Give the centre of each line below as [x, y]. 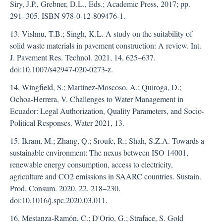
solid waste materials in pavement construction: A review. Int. [106, 45]
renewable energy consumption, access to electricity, [91, 164]
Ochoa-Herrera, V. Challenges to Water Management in [97, 99]
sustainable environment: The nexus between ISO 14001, [99, 152]
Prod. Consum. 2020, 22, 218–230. [65, 188]
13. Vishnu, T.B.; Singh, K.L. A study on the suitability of [101, 33]
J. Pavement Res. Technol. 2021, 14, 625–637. [83, 57]
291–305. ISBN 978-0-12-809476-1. [68, 16]
